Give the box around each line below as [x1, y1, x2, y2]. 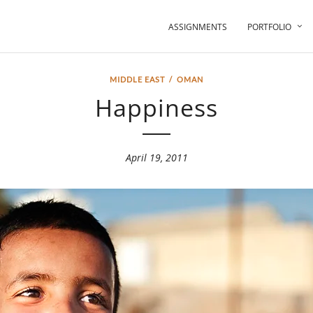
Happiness [95, 92, 218, 124]
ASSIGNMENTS [168, 21, 227, 33]
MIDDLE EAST [110, 75, 165, 84]
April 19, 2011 [125, 151, 188, 164]
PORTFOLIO [247, 21, 291, 33]
